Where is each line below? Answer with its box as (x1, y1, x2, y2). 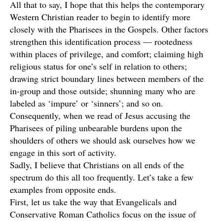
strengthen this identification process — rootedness (10, 36, 192, 47)
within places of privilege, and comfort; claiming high (10, 48, 203, 60)
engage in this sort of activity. (10, 147, 116, 158)
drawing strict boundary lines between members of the (10, 73, 204, 84)
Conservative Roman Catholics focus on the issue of (10, 208, 196, 220)
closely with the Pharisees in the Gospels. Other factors (10, 23, 208, 35)
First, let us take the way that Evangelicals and (10, 196, 177, 208)
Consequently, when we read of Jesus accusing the (10, 110, 190, 121)
